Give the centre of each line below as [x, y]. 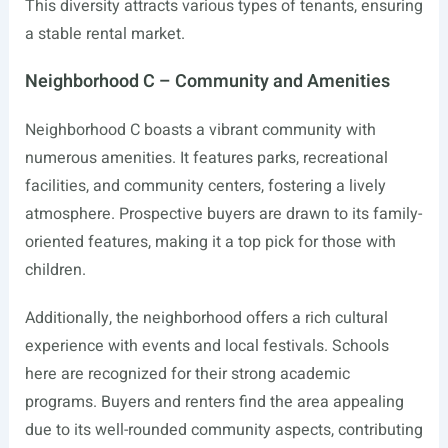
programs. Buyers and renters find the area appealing [214, 402]
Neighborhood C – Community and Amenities [207, 81]
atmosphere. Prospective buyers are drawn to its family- [223, 214]
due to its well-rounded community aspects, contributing [223, 430]
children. [55, 270]
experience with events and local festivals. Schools [206, 346]
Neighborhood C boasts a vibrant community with [200, 130]
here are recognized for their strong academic [187, 374]
